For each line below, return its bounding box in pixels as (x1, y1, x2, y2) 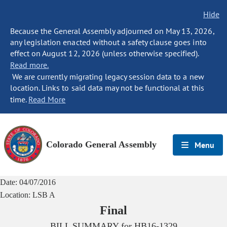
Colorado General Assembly (46, 139, 157, 149)
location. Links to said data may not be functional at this (10, 83, 204, 93)
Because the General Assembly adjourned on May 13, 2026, (10, 26, 214, 36)
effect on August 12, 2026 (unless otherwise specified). (10, 48, 199, 58)
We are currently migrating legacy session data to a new (10, 71, 204, 82)
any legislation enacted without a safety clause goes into (10, 37, 207, 47)
